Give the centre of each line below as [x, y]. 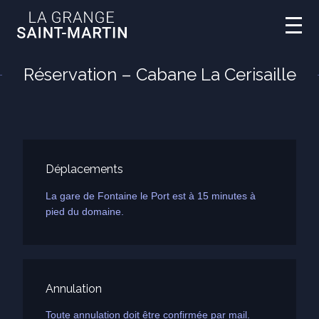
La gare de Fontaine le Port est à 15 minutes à [151, 195]
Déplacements [84, 169]
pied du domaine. [85, 211]
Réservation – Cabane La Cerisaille [159, 75]
